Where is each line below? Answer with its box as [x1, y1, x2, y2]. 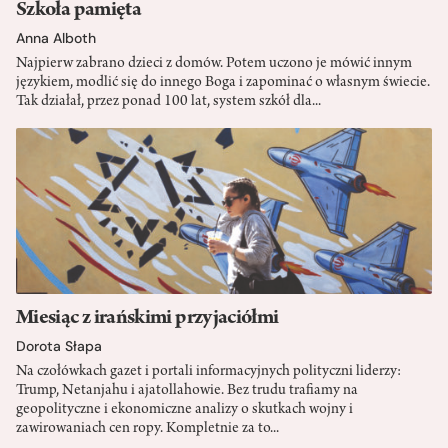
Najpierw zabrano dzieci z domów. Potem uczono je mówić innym [16, 55, 412, 72]
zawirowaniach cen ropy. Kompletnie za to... [16, 421, 279, 438]
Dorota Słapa [16, 337, 102, 356]
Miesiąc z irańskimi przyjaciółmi [16, 308, 279, 331]
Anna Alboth [16, 28, 96, 47]
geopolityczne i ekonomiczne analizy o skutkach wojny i [16, 402, 353, 419]
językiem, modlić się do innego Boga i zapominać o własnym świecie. [16, 74, 430, 91]
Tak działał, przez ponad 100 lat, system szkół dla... [16, 93, 321, 110]
